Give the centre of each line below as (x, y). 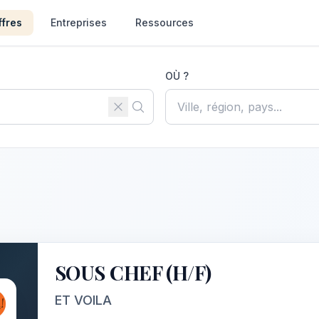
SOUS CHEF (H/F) (133, 272)
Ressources (165, 22)
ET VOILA (83, 300)
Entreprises (79, 22)
